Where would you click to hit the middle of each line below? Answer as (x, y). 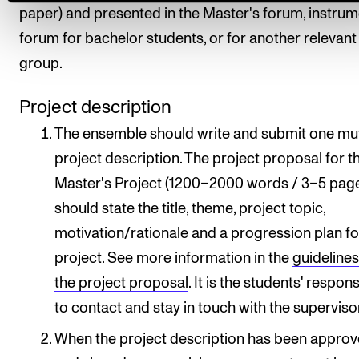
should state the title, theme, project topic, (190, 208)
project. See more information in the (174, 258)
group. (41, 64)
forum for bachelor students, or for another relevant (188, 39)
